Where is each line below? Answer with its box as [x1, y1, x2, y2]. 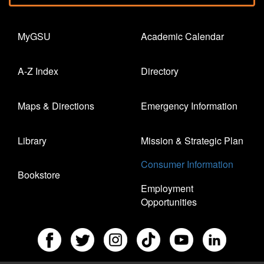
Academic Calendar [141, 29, 224, 44]
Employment [141, 181, 193, 196]
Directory [141, 64, 179, 78]
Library [18, 133, 47, 147]
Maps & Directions [18, 98, 94, 113]
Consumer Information [141, 157, 233, 171]
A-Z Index [18, 64, 58, 78]
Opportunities [141, 195, 197, 209]
